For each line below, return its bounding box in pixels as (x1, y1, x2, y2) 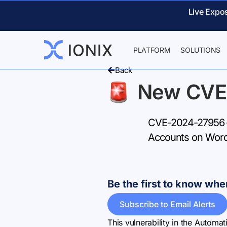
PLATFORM (133, 46, 171, 54)
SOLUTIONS (180, 46, 221, 54)
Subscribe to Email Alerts (120, 199, 215, 209)
